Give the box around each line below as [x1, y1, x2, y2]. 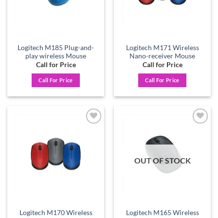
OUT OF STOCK [134, 156, 191, 165]
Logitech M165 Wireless [126, 209, 199, 217]
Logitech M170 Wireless [19, 209, 92, 217]
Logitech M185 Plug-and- [18, 43, 94, 52]
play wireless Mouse [25, 52, 86, 60]
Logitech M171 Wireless [126, 43, 199, 52]
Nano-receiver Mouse [129, 52, 195, 60]
